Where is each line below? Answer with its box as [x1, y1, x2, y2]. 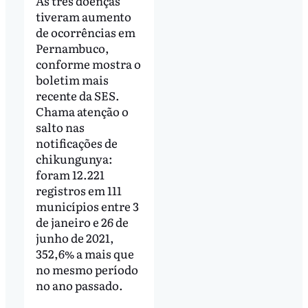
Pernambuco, [35, 38, 109, 56]
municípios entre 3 [35, 197, 139, 214]
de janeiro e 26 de [35, 212, 129, 230]
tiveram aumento [35, 7, 131, 25]
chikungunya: [35, 149, 113, 167]
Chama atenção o [35, 102, 129, 120]
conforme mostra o [35, 54, 141, 72]
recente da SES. [35, 86, 120, 104]
